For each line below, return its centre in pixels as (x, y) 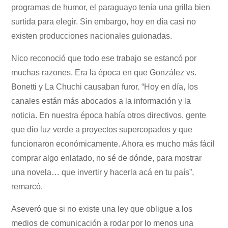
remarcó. (27, 186)
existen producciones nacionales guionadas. (92, 36)
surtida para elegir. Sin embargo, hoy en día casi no (104, 21)
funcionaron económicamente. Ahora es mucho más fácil (113, 144)
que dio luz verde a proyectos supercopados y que (102, 129)
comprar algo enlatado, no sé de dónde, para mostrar (107, 158)
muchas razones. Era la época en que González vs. (104, 72)
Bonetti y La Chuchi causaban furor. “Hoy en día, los (105, 87)
